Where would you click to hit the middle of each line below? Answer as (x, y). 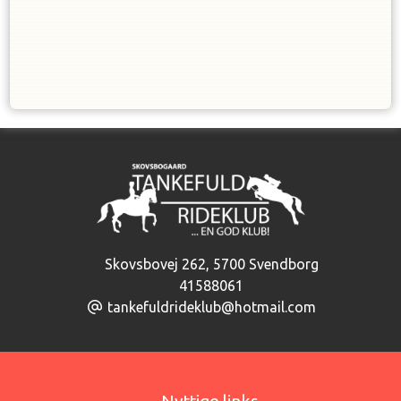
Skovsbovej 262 (153, 264)
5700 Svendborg (265, 264)
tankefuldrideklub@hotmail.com (211, 307)
